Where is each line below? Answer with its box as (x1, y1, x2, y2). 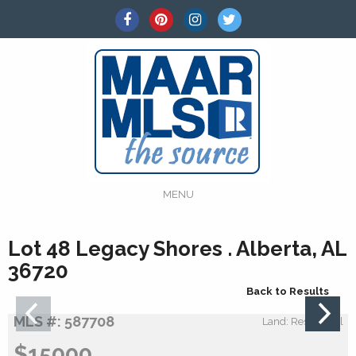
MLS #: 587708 (13, 312, 114, 330)
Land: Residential (261, 315, 343, 327)
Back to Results (246, 285, 329, 297)
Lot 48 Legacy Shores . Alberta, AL (8, 237, 346, 261)
